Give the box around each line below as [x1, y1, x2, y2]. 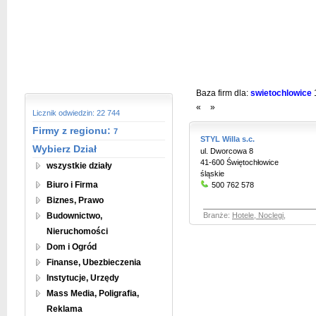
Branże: [203, 211, 232, 219]
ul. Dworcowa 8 [200, 147, 253, 155]
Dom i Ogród [47, 242, 97, 252]
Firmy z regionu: [32, 125, 114, 136]
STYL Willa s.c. [200, 135, 255, 143]
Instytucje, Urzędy [47, 273, 119, 283]
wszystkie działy [47, 161, 112, 171]
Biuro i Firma [47, 180, 98, 190]
